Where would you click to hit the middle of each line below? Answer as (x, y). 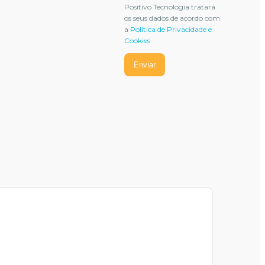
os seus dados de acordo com (172, 18)
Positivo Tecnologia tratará (169, 7)
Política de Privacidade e (171, 29)
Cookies (137, 41)
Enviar (144, 65)
